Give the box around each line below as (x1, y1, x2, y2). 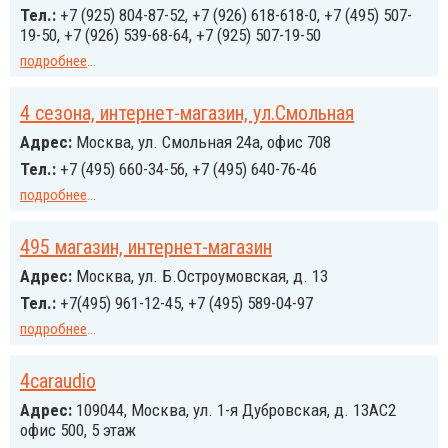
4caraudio (20, 369, 96, 393)
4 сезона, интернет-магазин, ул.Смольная (20, 101, 354, 125)
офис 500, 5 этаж (20, 420, 136, 440)
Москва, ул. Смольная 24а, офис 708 (72, 132, 331, 152)
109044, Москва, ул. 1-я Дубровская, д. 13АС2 (72, 400, 396, 420)
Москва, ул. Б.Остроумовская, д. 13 (72, 266, 328, 286)
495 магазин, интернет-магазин (20, 235, 272, 259)
